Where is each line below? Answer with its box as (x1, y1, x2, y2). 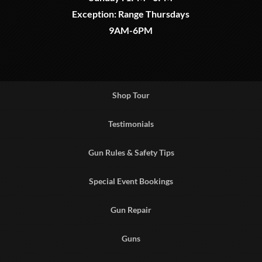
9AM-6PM (109, 25, 153, 36)
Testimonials (108, 119, 154, 129)
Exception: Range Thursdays (72, 8, 190, 20)
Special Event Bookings (89, 176, 173, 187)
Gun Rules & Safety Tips (88, 147, 174, 158)
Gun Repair (111, 205, 151, 215)
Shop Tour (112, 90, 150, 101)
